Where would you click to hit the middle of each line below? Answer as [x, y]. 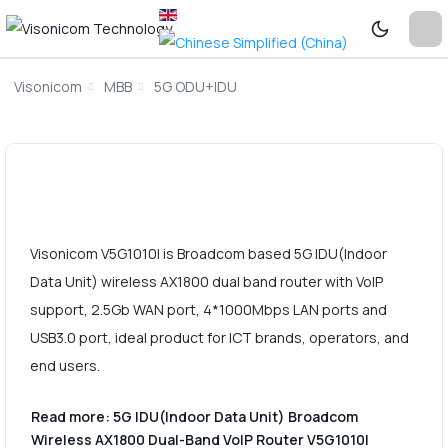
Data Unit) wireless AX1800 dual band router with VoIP [206, 282]
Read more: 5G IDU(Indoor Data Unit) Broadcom [194, 417]
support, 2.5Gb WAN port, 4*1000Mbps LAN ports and [208, 310]
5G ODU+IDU [195, 87]
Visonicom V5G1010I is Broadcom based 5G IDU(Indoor [208, 254]
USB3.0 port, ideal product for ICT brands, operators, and [219, 338]
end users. [64, 366]
